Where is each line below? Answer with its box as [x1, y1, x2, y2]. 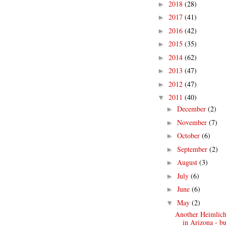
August [177, 157, 199, 167]
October [177, 131, 202, 140]
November [177, 117, 209, 127]
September [177, 144, 209, 154]
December [177, 104, 208, 114]
